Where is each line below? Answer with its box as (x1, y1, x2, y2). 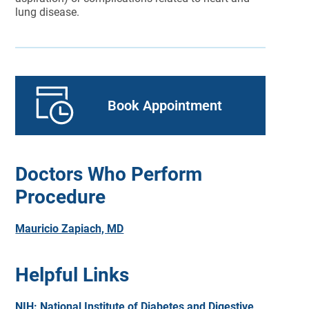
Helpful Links (15, 263, 130, 286)
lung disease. (15, 6, 80, 19)
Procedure (15, 186, 106, 208)
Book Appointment (108, 97, 223, 114)
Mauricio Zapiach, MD (15, 222, 124, 235)
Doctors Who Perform (15, 163, 203, 186)
